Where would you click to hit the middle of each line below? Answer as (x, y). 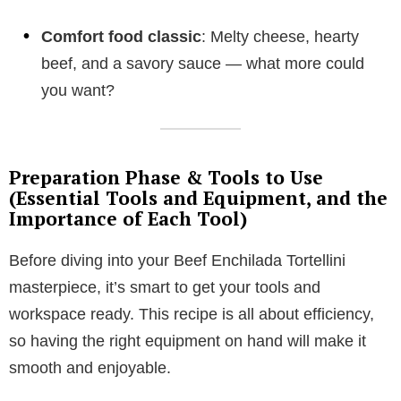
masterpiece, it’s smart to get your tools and (165, 287)
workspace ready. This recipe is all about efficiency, (192, 314)
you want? (78, 90)
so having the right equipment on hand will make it (188, 341)
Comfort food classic (121, 36)
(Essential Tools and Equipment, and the (198, 197)
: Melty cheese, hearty (280, 36)
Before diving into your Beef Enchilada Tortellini (177, 260)
